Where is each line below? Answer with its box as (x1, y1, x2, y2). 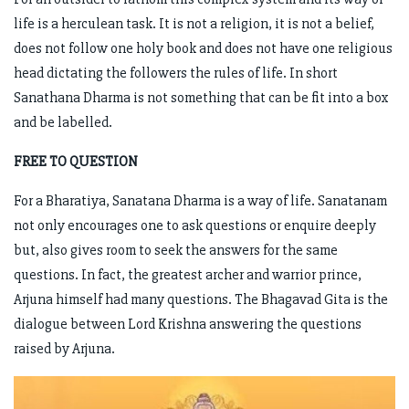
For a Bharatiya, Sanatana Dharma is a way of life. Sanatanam (14, 191, 387, 210)
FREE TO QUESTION (14, 152, 138, 171)
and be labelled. (14, 112, 112, 131)
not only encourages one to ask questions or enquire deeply (14, 215, 376, 235)
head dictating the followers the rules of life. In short (14, 63, 338, 82)
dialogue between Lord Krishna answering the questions (14, 314, 362, 333)
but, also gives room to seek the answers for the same (14, 240, 338, 259)
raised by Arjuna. (14, 339, 115, 358)
